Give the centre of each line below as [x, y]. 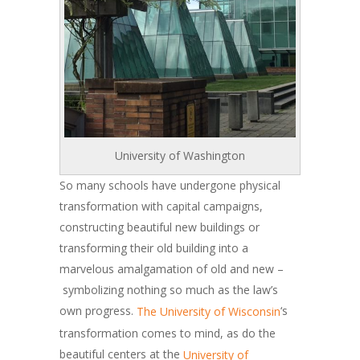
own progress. [98, 311]
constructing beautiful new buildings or [160, 227]
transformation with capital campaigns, [161, 207]
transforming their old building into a [154, 248]
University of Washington [180, 156]
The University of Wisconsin [209, 312]
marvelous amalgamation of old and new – [172, 269]
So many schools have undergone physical [170, 186]
